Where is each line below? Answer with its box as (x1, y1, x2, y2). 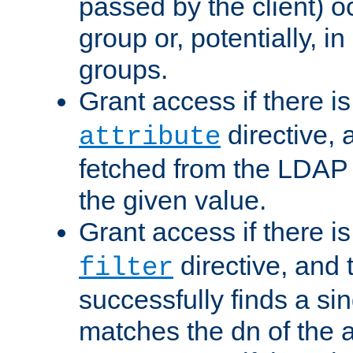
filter (79, 253, 173, 283)
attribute (79, 122, 221, 152)
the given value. (79, 185, 266, 215)
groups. (79, 54, 168, 84)
